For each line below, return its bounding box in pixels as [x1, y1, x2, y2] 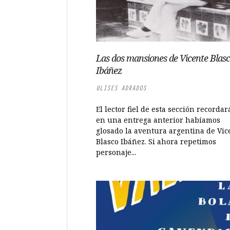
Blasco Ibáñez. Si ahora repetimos [96, 137, 216, 146]
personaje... [96, 147, 136, 157]
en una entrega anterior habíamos [96, 115, 220, 125]
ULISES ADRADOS [96, 84, 146, 92]
